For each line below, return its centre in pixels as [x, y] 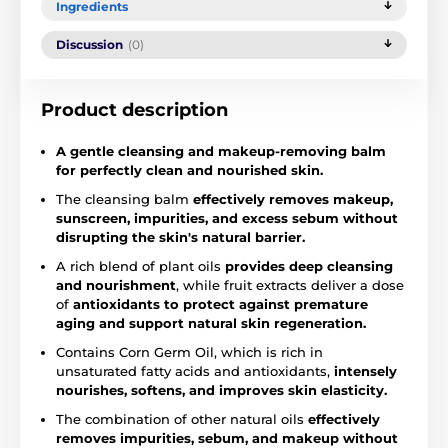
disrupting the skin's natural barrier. [180, 237]
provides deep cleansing [309, 266]
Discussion [89, 45]
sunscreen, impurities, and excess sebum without [227, 218]
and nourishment [116, 285]
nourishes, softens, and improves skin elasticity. [221, 390]
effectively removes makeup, [293, 199]
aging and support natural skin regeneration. [211, 323]
